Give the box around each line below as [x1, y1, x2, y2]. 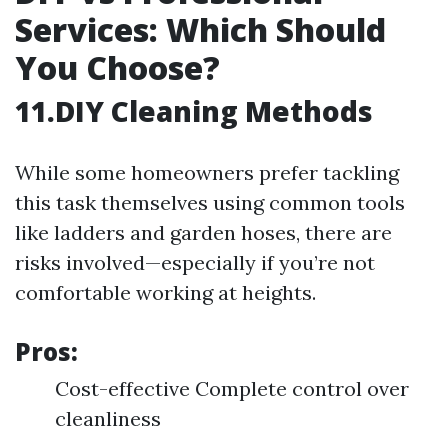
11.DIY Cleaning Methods [15, 92, 373, 130]
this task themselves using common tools [15, 190, 405, 215]
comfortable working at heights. [15, 280, 316, 305]
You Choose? [15, 46, 220, 89]
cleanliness [55, 406, 161, 431]
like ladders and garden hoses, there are [15, 220, 392, 245]
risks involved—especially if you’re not [15, 250, 375, 275]
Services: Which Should [15, 8, 386, 51]
